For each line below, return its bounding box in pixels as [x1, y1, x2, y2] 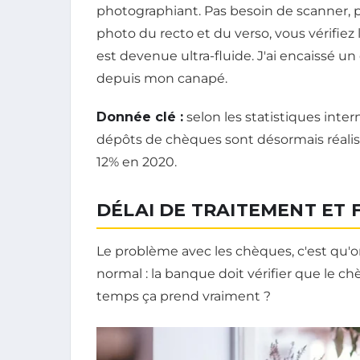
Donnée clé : [96, 108, 183, 125]
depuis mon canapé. [96, 70, 227, 86]
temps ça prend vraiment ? [96, 288, 271, 304]
